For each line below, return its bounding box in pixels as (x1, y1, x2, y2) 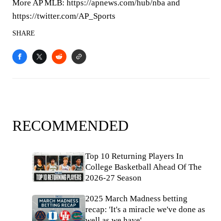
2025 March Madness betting (85, 194, 187, 203)
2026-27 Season (85, 173, 142, 183)
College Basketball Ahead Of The (85, 162, 202, 172)
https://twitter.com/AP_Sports (12, 11, 115, 21)
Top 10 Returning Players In (85, 151, 184, 161)
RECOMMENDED (12, 117, 129, 134)
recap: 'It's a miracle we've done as (85, 205, 205, 214)
